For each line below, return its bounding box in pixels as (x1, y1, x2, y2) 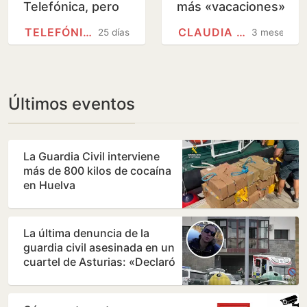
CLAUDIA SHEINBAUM (236, 25, 245, 40)
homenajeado (23, 32, 103, 47)
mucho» (177, 49, 224, 64)
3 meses (251, 27, 290, 38)
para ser (23, 16, 72, 31)
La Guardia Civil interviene (23, 149, 160, 164)
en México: (177, 16, 241, 31)
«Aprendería (177, 32, 249, 47)
